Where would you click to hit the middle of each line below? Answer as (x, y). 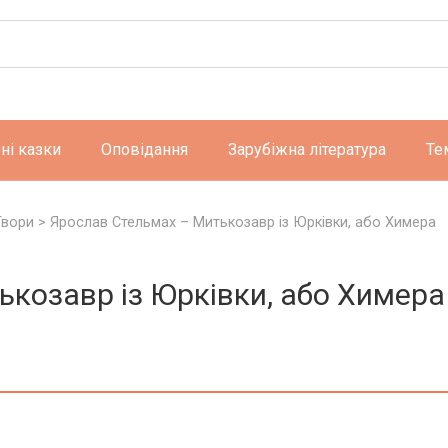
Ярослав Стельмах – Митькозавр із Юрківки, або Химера (243, 222)
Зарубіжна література (307, 149)
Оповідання (144, 149)
